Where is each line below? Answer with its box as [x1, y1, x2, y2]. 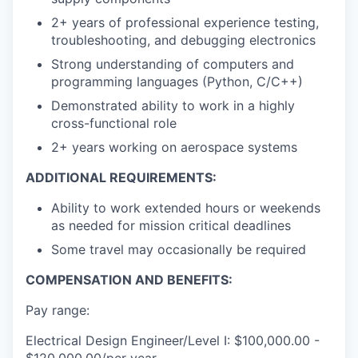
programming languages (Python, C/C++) [51, 74, 303, 90]
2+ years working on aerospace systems [51, 139, 297, 156]
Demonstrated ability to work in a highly [51, 97, 295, 114]
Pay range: [26, 302, 89, 319]
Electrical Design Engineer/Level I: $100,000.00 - [26, 332, 320, 349]
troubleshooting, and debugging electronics [51, 32, 316, 49]
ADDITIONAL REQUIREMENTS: [26, 169, 217, 186]
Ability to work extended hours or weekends [51, 200, 320, 217]
